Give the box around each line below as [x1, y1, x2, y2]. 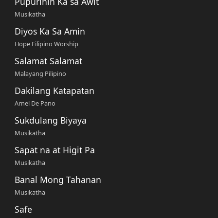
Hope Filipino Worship [15, 39, 78, 48]
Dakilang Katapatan [15, 84, 94, 96]
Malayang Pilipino [15, 69, 66, 78]
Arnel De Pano [15, 98, 55, 108]
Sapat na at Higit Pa [15, 144, 95, 156]
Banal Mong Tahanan [15, 173, 101, 185]
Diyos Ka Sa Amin [15, 25, 85, 37]
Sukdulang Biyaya [15, 114, 87, 126]
